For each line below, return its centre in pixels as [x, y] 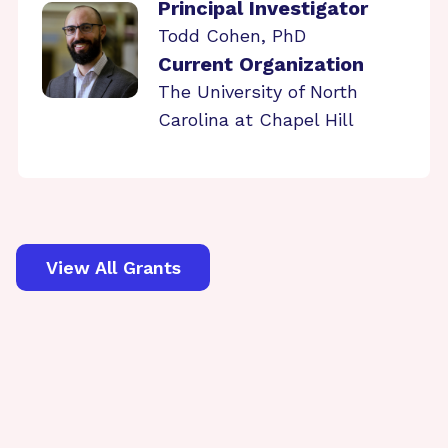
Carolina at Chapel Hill [256, 119]
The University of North [258, 91]
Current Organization [261, 64]
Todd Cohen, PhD [232, 35]
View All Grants [113, 267]
